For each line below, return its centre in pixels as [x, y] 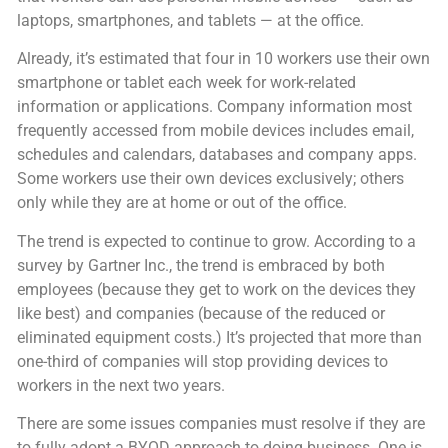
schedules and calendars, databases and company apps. [217, 155]
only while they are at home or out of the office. [182, 203]
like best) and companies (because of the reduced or [201, 313]
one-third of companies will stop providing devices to [202, 361]
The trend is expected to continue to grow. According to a [216, 241]
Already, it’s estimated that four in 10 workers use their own [223, 59]
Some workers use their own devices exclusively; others [210, 179]
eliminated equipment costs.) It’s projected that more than [219, 337]
